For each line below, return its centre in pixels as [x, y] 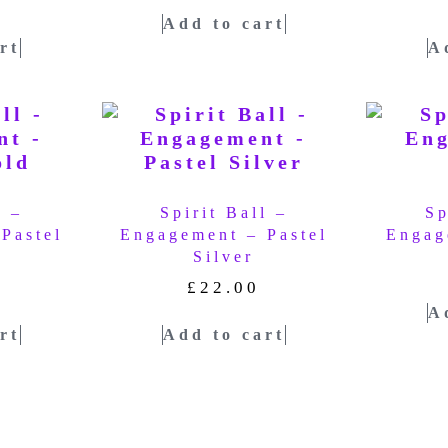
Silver [224, 257]
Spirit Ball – [223, 213]
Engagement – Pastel [223, 235]
